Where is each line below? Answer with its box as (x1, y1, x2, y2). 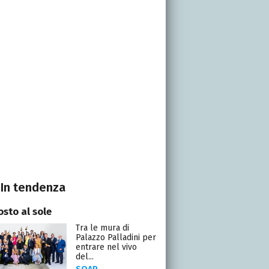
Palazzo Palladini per (75, 232, 156, 243)
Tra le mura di (75, 222, 129, 233)
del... (75, 251, 94, 262)
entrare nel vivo (75, 241, 137, 252)
